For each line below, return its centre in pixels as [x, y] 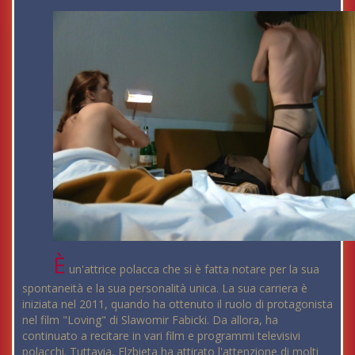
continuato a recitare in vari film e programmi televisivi [161, 336]
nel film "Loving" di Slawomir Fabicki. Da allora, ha [150, 320]
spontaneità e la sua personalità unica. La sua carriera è [165, 288]
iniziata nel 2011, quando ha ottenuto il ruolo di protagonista [177, 304]
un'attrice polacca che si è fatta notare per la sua [193, 269]
